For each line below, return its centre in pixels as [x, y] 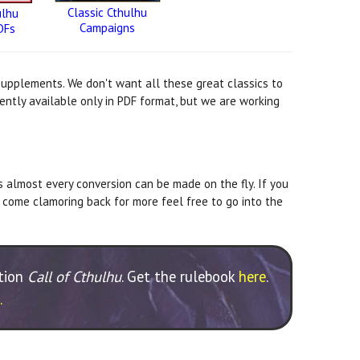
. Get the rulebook [180, 276]
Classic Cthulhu [108, 13]
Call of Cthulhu [75, 276]
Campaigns [108, 28]
